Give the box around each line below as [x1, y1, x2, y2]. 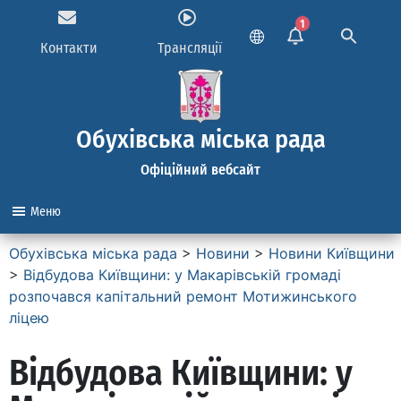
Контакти [40, 39, 98, 56]
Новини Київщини [269, 244, 395, 262]
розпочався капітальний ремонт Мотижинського [9, 287, 357, 305]
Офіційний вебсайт [141, 161, 260, 178]
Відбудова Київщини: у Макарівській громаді [23, 266, 341, 284]
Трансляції [157, 39, 222, 56]
